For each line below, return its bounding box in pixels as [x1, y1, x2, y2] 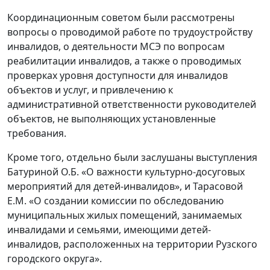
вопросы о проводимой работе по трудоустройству [7, 25, 253, 39]
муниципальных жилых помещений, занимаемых [7, 209, 242, 222]
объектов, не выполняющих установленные [7, 112, 216, 126]
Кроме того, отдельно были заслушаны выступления [7, 151, 257, 165]
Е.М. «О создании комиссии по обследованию [7, 194, 224, 208]
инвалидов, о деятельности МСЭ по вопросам [7, 40, 225, 54]
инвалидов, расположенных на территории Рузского [7, 237, 257, 251]
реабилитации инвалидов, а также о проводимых [7, 54, 241, 68]
